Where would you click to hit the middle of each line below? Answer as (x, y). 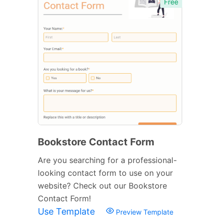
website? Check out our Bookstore (102, 185)
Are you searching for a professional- (107, 160)
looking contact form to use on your (105, 173)
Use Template (68, 211)
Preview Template (144, 212)
